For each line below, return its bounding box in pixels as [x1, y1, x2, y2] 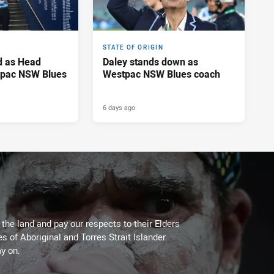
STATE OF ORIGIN [103, 43, 163, 52]
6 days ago [103, 103, 135, 113]
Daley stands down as [103, 55, 198, 69]
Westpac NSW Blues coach [103, 67, 220, 81]
